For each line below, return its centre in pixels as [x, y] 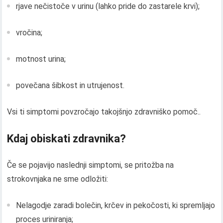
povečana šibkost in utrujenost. [70, 86]
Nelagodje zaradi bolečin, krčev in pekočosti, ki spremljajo [116, 206]
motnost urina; [41, 59]
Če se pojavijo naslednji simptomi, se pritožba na [91, 165]
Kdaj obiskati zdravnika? [67, 139]
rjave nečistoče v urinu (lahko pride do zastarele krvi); [108, 6]
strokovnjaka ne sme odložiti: [58, 179]
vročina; [29, 33]
